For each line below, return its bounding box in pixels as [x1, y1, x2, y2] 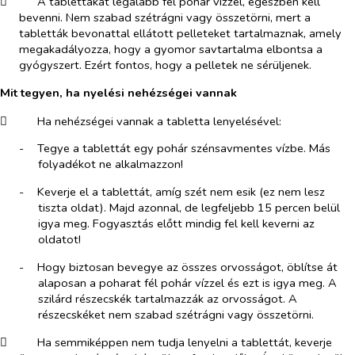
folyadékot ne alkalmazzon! [38, 156, 183, 173]
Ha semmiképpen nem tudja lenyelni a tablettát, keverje [36, 334, 332, 351]
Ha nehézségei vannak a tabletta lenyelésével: [36, 113, 281, 129]
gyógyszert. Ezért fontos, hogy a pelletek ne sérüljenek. [18, 57, 311, 74]
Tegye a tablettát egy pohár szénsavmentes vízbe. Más [36, 140, 330, 157]
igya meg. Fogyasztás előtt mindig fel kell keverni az [38, 215, 315, 231]
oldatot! [38, 231, 81, 247]
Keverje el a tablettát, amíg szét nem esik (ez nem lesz [36, 183, 325, 200]
